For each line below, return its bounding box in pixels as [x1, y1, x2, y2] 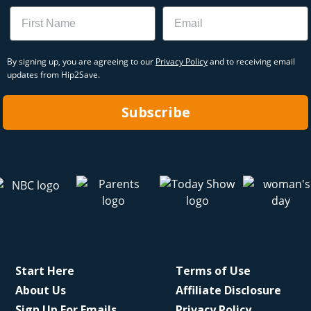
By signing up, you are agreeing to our [7, 56, 155, 67]
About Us [15, 283, 66, 298]
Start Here [15, 263, 74, 278]
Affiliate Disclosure [175, 283, 281, 298]
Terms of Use [175, 263, 251, 278]
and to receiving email [208, 56, 295, 67]
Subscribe [121, 103, 190, 121]
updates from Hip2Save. [7, 69, 100, 81]
